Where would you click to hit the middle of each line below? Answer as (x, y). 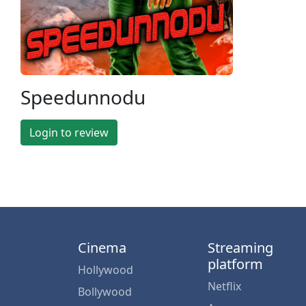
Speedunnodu (83, 97)
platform (235, 264)
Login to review (69, 132)
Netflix (224, 286)
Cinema (102, 247)
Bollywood (105, 291)
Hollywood (106, 269)
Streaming (240, 247)
